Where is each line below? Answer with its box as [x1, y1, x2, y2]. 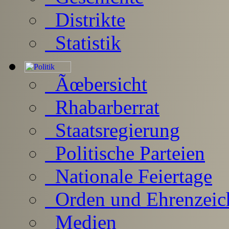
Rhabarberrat [45, 96, 159, 118]
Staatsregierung [45, 119, 180, 141]
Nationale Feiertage [45, 165, 212, 187]
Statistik [45, 32, 121, 54]
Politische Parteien [45, 142, 205, 164]
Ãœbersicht [45, 73, 147, 95]
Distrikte [45, 9, 125, 31]
